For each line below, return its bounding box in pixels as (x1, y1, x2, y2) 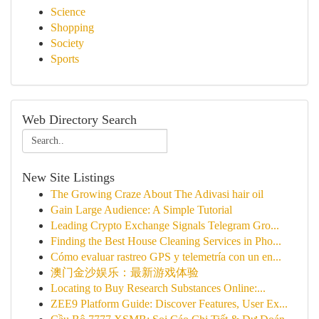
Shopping (51, 21, 94, 33)
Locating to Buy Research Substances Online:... (51, 282, 266, 294)
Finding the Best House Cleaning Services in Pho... (51, 235, 281, 247)
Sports (51, 53, 79, 65)
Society (51, 37, 84, 49)
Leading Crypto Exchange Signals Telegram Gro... (51, 219, 279, 231)
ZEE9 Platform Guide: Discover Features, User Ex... (51, 298, 288, 310)
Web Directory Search (22, 113, 137, 127)
